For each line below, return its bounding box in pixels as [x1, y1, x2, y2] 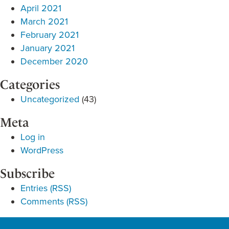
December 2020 [20, 56, 88, 67]
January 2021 [20, 42, 75, 54]
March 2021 [20, 16, 68, 27]
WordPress [20, 145, 63, 156]
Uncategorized [20, 94, 79, 105]
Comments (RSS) [20, 196, 87, 207]
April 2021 [20, 3, 61, 14]
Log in [20, 131, 45, 143]
